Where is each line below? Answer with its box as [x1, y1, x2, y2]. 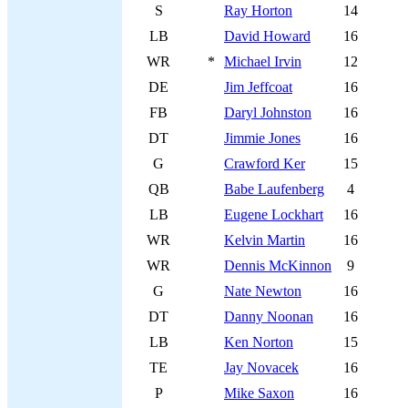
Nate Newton [224, 283, 301, 299]
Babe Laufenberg [224, 181, 324, 197]
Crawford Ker [224, 156, 305, 171]
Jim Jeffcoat [224, 79, 292, 95]
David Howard [224, 28, 311, 44]
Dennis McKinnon [224, 258, 331, 273]
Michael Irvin [224, 54, 301, 69]
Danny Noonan [224, 309, 313, 324]
